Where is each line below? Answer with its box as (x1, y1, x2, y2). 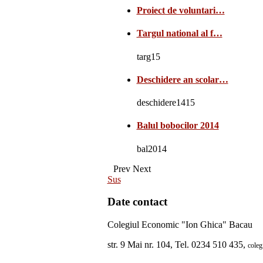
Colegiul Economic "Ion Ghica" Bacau (107, 220, 252, 230)
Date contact (107, 195, 167, 208)
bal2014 (136, 143, 167, 154)
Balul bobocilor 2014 (136, 120, 219, 131)
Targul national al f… (136, 28, 222, 39)
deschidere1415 (136, 97, 195, 108)
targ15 (136, 51, 160, 62)
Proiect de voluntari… (136, 5, 225, 16)
